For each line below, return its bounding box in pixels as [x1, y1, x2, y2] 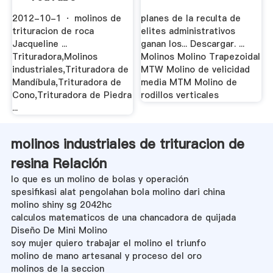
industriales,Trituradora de [12, 63, 129, 76]
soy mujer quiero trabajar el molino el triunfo [10, 236, 206, 249]
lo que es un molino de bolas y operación [10, 172, 188, 185]
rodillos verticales [141, 89, 219, 102]
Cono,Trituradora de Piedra [12, 89, 132, 102]
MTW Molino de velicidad [141, 63, 250, 76]
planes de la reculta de [141, 12, 241, 25]
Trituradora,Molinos [12, 51, 97, 63]
